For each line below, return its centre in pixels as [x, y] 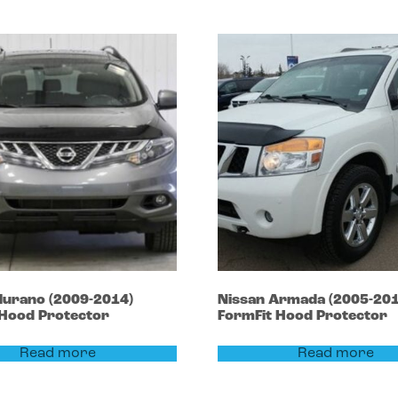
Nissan [243, 300]
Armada [298, 300]
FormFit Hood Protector [302, 316]
